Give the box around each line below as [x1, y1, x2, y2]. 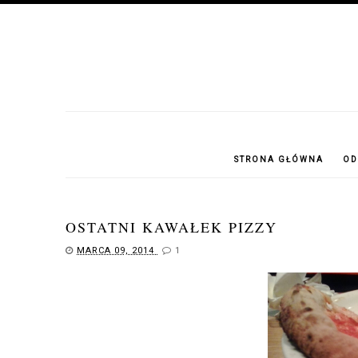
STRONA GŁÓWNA [234, 155, 324, 164]
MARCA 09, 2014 [77, 245, 157, 256]
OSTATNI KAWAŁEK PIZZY [66, 217, 277, 237]
